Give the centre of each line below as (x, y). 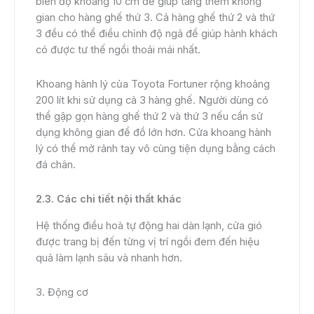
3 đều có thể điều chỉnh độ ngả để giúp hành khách (157, 34)
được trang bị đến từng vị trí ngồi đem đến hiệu (148, 241)
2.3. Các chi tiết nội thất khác (109, 199)
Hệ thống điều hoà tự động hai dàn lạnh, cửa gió (149, 225)
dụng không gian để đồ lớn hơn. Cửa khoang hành (153, 132)
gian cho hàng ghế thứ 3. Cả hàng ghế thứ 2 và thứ (155, 18)
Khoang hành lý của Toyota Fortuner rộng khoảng (153, 84)
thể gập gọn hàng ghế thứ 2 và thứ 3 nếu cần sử (149, 116)
